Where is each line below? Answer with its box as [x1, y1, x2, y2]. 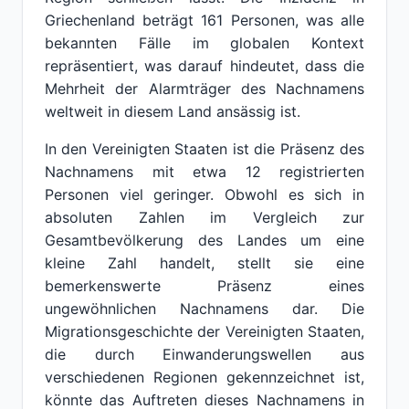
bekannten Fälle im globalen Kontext [45, 34, 364, 52]
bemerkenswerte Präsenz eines [45, 277, 364, 295]
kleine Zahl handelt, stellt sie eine [45, 254, 364, 272]
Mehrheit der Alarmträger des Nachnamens [45, 79, 364, 98]
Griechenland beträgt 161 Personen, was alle [45, 11, 364, 29]
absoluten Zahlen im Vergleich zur [45, 208, 364, 226]
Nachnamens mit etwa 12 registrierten [45, 163, 364, 181]
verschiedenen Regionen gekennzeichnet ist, [45, 368, 364, 386]
